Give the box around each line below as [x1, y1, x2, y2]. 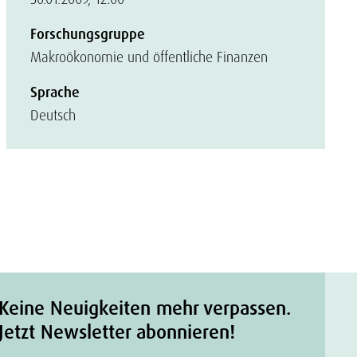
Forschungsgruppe [30, 25, 145, 44]
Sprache [30, 83, 80, 102]
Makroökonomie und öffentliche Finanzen [30, 48, 268, 66]
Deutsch [30, 106, 76, 124]
